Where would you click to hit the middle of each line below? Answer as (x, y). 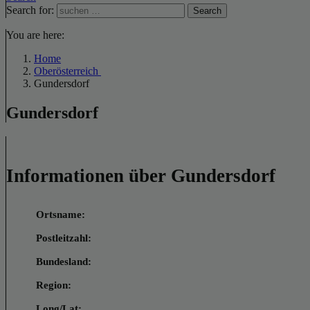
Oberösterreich (67, 71)
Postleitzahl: (64, 238)
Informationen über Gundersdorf (141, 176)
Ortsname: (61, 214)
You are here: (35, 35)
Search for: (30, 10)
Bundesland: (64, 261)
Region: (54, 285)
